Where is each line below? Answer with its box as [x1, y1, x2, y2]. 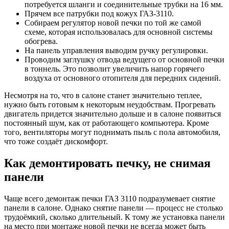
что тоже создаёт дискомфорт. [4, 136, 108, 146]
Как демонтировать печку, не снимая [4, 156, 211, 170]
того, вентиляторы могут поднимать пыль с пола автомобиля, [4, 127, 220, 136]
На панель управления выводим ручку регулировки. [25, 45, 208, 55]
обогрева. [25, 36, 58, 45]
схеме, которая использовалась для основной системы [25, 27, 213, 36]
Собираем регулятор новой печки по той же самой [25, 18, 201, 27]
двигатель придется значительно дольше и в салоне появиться [4, 109, 221, 118]
